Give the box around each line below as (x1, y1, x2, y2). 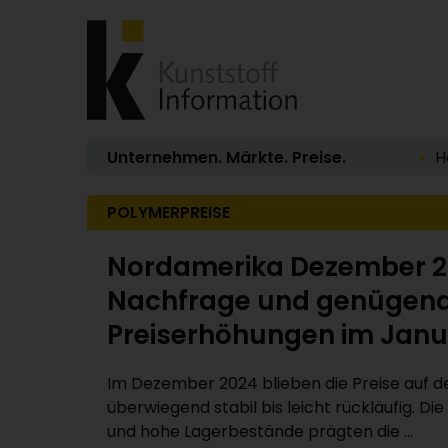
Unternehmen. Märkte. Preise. (107, 146, 346, 169)
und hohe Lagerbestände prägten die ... (107, 420, 413, 443)
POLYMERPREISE (107, 201, 230, 224)
